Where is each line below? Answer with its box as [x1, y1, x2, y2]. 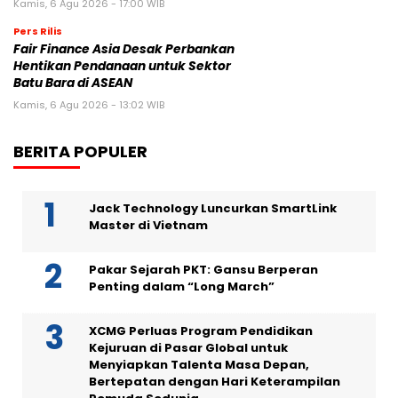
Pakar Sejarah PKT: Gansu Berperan [89, 261, 318, 279]
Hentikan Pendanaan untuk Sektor [13, 58, 231, 76]
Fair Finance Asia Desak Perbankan [13, 41, 235, 59]
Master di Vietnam [89, 217, 208, 235]
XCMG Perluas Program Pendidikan [89, 322, 313, 340]
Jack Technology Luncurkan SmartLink [89, 200, 337, 218]
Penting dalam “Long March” [89, 278, 275, 296]
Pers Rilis [13, 24, 62, 39]
